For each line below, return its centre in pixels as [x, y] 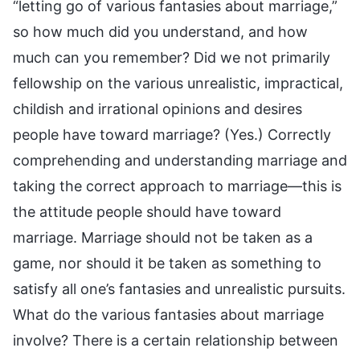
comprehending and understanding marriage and [180, 161]
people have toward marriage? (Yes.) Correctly [172, 135]
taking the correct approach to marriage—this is [177, 186]
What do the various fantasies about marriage [168, 315]
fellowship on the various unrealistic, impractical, [178, 84]
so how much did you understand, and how [160, 32]
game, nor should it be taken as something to [167, 264]
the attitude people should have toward [147, 212]
